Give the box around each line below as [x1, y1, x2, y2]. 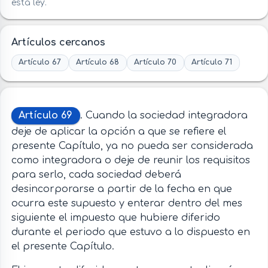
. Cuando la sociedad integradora [80, 109, 248, 121]
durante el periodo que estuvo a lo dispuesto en [11, 227, 250, 238]
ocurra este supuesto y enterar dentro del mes [11, 198, 242, 209]
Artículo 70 [134, 58, 177, 67]
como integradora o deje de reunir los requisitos [11, 155, 250, 166]
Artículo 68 [76, 58, 120, 67]
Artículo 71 [191, 58, 233, 67]
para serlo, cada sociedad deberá [11, 169, 181, 181]
